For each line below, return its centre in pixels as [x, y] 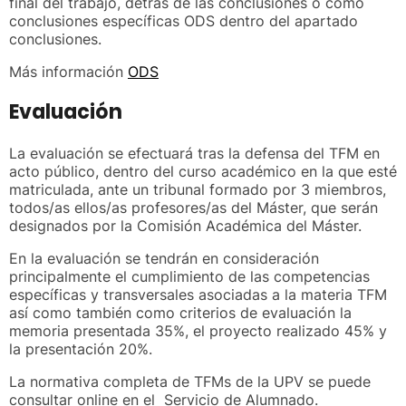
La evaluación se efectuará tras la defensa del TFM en [194, 153]
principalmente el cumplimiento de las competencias [189, 276]
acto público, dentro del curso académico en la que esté [203, 171]
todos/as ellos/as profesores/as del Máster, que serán [193, 207]
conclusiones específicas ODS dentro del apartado [184, 20]
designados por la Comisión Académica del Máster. [185, 225]
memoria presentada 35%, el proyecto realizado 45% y [198, 330]
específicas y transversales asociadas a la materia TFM [198, 294]
